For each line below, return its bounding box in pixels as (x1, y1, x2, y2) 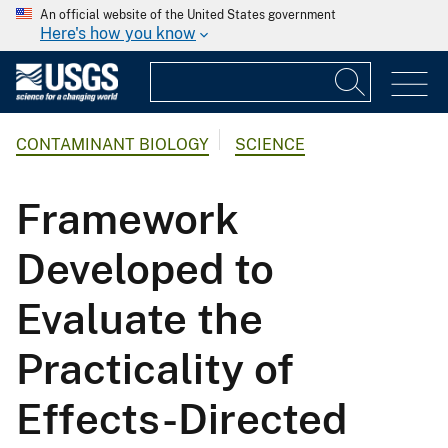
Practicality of (16, 343, 294, 393)
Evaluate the (16, 293, 263, 343)
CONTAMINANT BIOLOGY (16, 135, 209, 155)
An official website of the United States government (40, 8, 336, 22)
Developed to (16, 243, 274, 293)
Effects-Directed (16, 393, 347, 443)
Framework (16, 193, 239, 243)
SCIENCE (235, 135, 305, 155)
